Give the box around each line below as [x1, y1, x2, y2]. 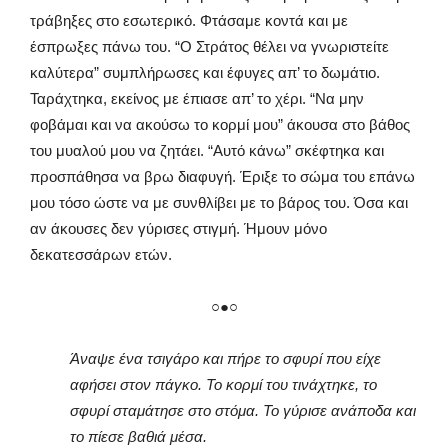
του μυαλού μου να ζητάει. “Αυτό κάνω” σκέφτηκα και [30, 142, 384, 160]
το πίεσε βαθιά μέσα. [70, 428, 207, 446]
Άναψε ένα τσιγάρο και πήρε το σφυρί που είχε [70, 350, 381, 368]
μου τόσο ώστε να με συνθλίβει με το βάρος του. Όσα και [30, 194, 408, 212]
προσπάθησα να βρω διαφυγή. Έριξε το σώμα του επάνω [30, 168, 415, 186]
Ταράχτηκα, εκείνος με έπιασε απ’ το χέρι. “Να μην [30, 90, 364, 108]
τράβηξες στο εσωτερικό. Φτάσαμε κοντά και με [30, 12, 348, 30]
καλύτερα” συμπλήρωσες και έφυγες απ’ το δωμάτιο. [30, 64, 380, 82]
